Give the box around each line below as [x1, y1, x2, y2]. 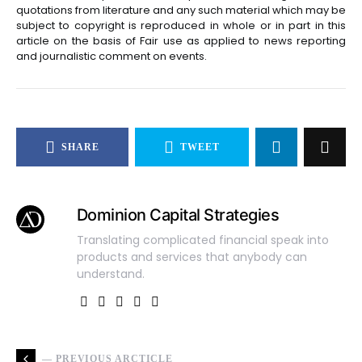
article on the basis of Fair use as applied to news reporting [16, 33, 346, 48]
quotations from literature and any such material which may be [16, 2, 346, 18]
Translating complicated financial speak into [76, 232, 329, 248]
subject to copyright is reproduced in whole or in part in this [16, 18, 346, 33]
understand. [76, 266, 145, 282]
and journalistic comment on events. [16, 48, 207, 64]
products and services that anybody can [76, 249, 307, 265]
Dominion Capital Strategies [76, 205, 280, 225]
